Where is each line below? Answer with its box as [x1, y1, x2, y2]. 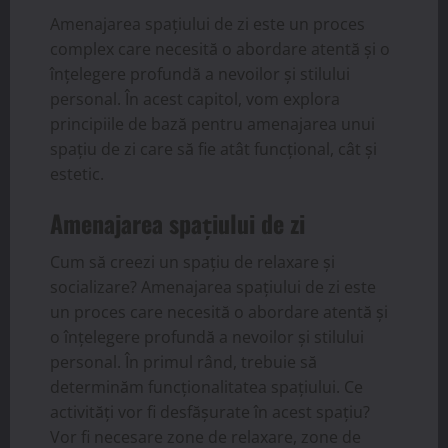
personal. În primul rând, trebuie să [50, 351, 317, 374]
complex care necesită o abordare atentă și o [50, 38, 390, 61]
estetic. [50, 163, 104, 186]
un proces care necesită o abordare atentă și [50, 301, 388, 324]
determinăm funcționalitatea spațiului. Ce [50, 376, 363, 399]
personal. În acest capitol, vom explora [50, 88, 340, 111]
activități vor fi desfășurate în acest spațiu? [50, 401, 370, 424]
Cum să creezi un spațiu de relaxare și [50, 251, 335, 274]
